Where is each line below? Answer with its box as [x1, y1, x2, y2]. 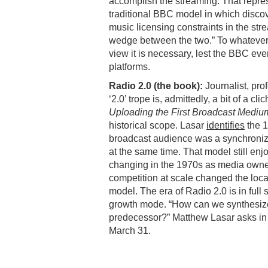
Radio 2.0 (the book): [109, 80, 205, 91]
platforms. [109, 61, 150, 72]
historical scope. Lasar [109, 120, 206, 130]
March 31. [109, 225, 151, 236]
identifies [206, 120, 245, 130]
